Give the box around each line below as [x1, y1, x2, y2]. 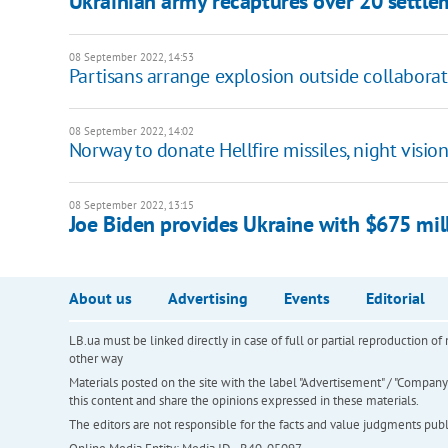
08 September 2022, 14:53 [68, 50, 194, 65]
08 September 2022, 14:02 [68, 124, 194, 139]
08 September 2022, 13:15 [68, 198, 194, 213]
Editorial [365, 288, 425, 309]
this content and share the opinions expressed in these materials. [68, 392, 419, 410]
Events [283, 288, 330, 309]
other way [68, 350, 123, 368]
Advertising [167, 288, 248, 309]
